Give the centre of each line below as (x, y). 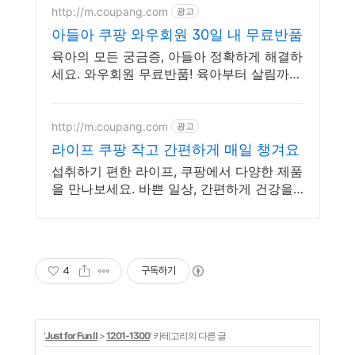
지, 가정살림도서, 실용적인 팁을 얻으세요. (172, 92)
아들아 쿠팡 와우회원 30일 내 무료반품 (177, 35)
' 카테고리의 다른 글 (188, 336)
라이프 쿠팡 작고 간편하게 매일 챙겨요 (176, 150)
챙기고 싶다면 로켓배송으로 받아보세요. (167, 206)
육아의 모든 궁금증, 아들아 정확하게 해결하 (177, 57)
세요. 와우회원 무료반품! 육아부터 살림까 (170, 74)
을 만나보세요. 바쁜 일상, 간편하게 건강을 (172, 189)
